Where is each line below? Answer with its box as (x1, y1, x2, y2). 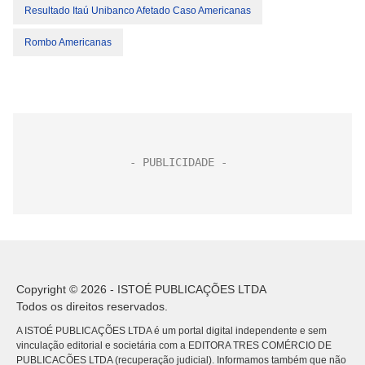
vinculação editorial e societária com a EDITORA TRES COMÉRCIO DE (16, 340, 332, 351)
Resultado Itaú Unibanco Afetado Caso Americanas (24, 5, 251, 16)
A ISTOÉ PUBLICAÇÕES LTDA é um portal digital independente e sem (16, 325, 327, 336)
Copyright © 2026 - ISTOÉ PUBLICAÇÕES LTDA (16, 283, 266, 296)
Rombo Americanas (24, 37, 112, 48)
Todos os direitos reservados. (16, 300, 168, 313)
